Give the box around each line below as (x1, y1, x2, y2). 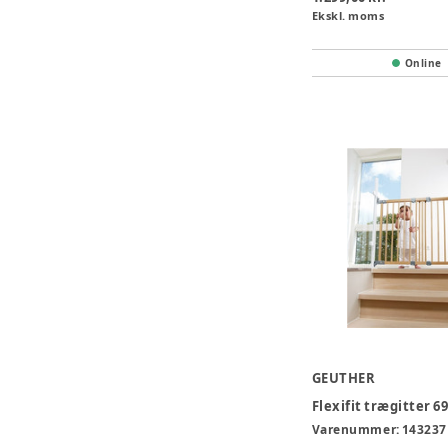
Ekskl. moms (311, 7, 385, 23)
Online (404, 55, 442, 70)
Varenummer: (311, 420, 402, 438)
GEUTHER (311, 368, 376, 387)
